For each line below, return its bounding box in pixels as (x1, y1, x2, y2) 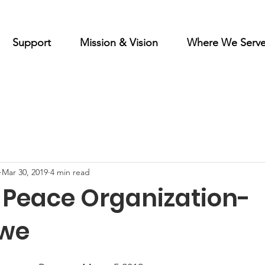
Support (12, 36, 51, 49)
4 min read (50, 166, 90, 177)
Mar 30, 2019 (2, 166, 48, 177)
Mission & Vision (79, 36, 158, 49)
